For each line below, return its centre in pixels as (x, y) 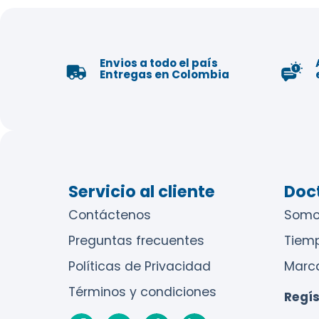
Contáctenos (109, 215)
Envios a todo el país (158, 63)
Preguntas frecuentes (136, 241)
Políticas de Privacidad (139, 267)
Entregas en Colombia (164, 75)
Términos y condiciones (142, 292)
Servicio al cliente (141, 191)
